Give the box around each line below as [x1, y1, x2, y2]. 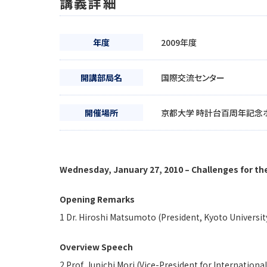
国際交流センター [161, 72, 225, 83]
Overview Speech [60, 241, 133, 253]
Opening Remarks [60, 193, 135, 205]
